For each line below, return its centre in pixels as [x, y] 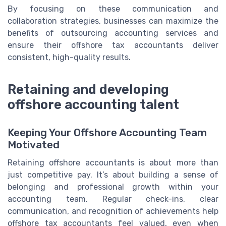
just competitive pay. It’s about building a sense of [113, 175]
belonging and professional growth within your [113, 187]
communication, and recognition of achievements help [113, 211]
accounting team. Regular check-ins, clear [113, 199]
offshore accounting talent [93, 105]
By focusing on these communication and [113, 9]
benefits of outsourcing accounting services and [113, 33]
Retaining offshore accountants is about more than [113, 163]
